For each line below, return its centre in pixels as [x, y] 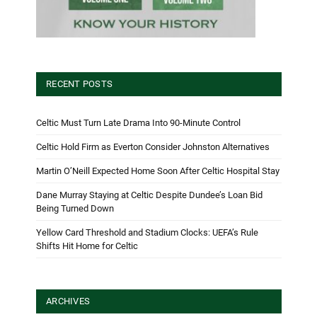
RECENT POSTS [80, 84]
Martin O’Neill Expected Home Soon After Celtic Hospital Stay [158, 171]
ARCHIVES [68, 301]
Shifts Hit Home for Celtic [87, 246]
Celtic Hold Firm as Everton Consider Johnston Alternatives [153, 147]
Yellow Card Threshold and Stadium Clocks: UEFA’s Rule [147, 233]
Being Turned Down [75, 209]
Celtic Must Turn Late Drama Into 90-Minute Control [138, 123]
